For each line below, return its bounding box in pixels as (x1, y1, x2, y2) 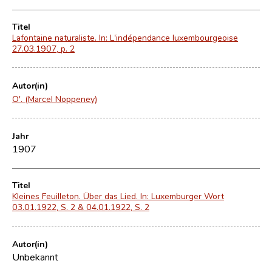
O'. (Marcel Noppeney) (12, 93, 97, 104)
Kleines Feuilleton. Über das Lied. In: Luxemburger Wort (12, 190, 224, 202)
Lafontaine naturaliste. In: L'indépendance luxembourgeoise (12, 32, 238, 43)
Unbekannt (12, 250, 58, 263)
